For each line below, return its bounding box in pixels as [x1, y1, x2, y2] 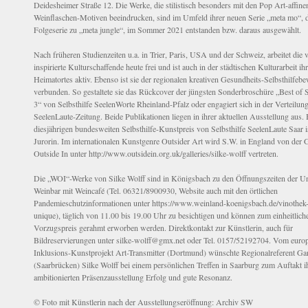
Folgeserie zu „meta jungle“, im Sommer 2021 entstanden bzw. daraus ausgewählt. [34, 24, 301, 36]
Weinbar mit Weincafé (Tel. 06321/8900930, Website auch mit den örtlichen [34, 185, 278, 197]
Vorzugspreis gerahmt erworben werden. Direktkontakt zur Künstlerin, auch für [34, 222, 293, 234]
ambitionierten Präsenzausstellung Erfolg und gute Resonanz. [34, 272, 232, 283]
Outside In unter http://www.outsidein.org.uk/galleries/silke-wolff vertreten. [34, 148, 278, 159]
